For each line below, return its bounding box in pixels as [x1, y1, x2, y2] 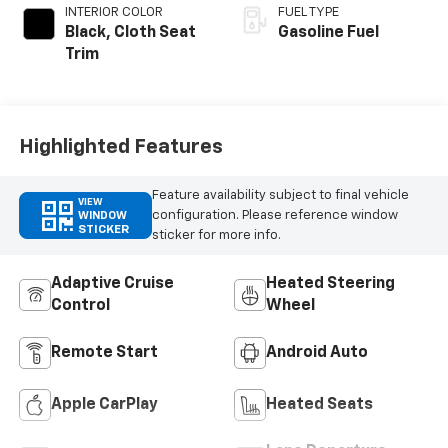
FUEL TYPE [278, 6, 339, 20]
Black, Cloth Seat [64, 25, 196, 42]
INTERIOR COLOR [64, 6, 163, 20]
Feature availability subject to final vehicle [151, 188, 409, 202]
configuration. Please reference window [151, 208, 398, 222]
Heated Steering [266, 276, 395, 293]
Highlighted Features [18, 136, 223, 157]
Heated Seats [266, 397, 373, 414]
